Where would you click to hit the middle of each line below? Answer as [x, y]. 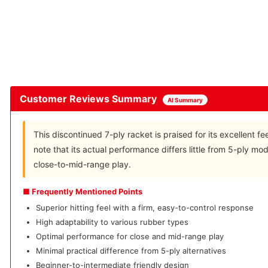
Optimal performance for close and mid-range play [130, 237]
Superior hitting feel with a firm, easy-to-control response [145, 208]
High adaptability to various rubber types [112, 222]
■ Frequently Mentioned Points [83, 192]
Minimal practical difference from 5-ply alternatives [131, 251]
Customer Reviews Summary [88, 99]
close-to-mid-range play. [82, 165]
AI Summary [185, 100]
